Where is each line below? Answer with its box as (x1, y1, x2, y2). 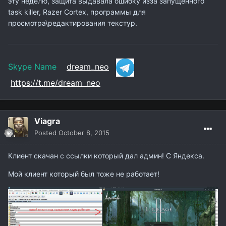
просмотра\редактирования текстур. (8, 19, 139, 28)
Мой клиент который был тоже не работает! (8, 169, 159, 178)
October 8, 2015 (59, 128, 109, 137)
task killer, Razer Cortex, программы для (8, 8, 146, 17)
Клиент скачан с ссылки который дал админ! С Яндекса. (8, 151, 206, 160)
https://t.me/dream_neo (11, 77, 100, 88)
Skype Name (8, 62, 67, 72)
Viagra (34, 116, 60, 126)
